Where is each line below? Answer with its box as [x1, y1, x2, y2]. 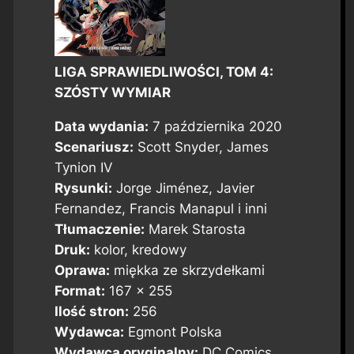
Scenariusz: [54, 138, 134, 155]
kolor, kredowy [89, 241, 186, 258]
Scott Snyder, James [133, 138, 269, 155]
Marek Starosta [144, 220, 246, 237]
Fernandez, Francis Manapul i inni [54, 200, 267, 217]
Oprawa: [54, 262, 110, 278]
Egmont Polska [123, 323, 222, 340]
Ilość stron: [54, 303, 129, 319]
